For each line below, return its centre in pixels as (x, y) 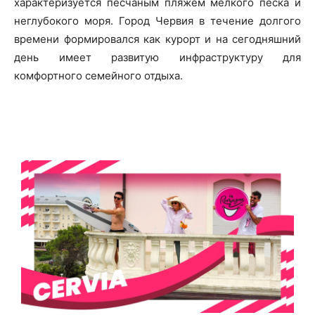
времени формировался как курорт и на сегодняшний (157, 39)
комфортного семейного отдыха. (98, 76)
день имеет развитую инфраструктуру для (157, 57)
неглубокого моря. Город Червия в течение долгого (157, 21)
